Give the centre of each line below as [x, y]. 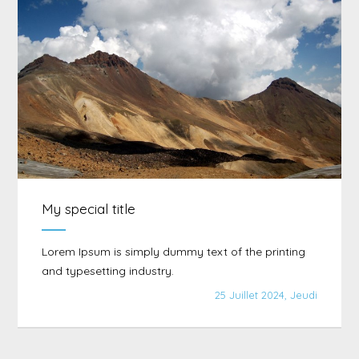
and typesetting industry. [107, 271]
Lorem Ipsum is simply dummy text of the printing [173, 252]
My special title [88, 209]
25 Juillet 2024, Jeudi [266, 295]
